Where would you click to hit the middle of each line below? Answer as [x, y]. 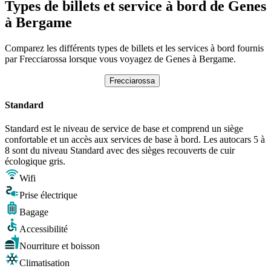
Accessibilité [44, 229]
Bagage [34, 212]
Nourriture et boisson [60, 246]
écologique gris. [35, 162]
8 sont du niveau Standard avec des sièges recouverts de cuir [120, 151]
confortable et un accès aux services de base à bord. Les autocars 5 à [135, 140]
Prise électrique [48, 195]
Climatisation [44, 263]
